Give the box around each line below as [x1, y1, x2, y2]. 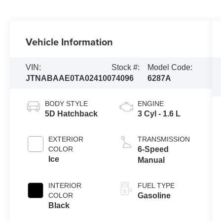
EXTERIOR [48, 135, 84, 144]
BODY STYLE [45, 100, 88, 108]
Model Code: [147, 63, 193, 72]
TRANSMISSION [137, 135, 190, 144]
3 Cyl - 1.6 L [137, 110, 181, 118]
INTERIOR [48, 182, 82, 190]
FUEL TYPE [137, 182, 175, 190]
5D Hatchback [45, 110, 98, 118]
